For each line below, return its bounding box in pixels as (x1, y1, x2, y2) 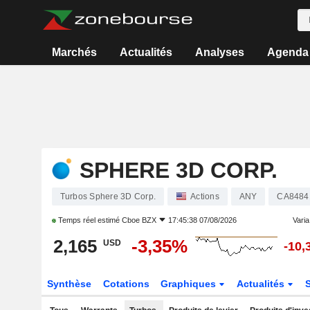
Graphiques (161, 278, 219, 289)
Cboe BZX (121, 216, 156, 224)
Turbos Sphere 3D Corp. (60, 192, 156, 201)
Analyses (194, 46, 244, 58)
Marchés (52, 46, 98, 58)
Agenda (266, 46, 309, 58)
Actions (190, 192, 219, 201)
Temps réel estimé (55, 216, 122, 224)
